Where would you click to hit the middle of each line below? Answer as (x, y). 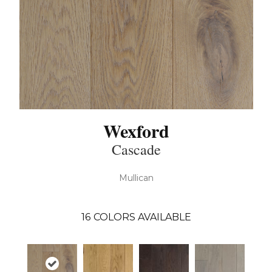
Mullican (136, 178)
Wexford (136, 130)
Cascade (136, 149)
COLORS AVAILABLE (142, 217)
